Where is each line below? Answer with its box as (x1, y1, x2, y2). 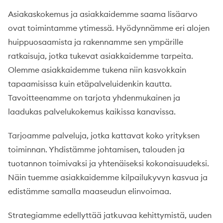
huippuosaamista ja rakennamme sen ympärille (8, 37, 183, 47)
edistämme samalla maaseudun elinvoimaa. (8, 186, 171, 197)
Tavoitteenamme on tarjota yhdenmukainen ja (8, 93, 180, 103)
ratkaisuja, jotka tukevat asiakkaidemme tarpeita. (8, 51, 193, 61)
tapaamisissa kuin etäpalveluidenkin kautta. (8, 79, 172, 89)
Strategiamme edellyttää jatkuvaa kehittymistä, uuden (8, 210, 212, 221)
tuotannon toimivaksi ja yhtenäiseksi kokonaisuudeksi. (8, 158, 209, 169)
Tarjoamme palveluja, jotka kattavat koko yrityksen (8, 130, 200, 141)
